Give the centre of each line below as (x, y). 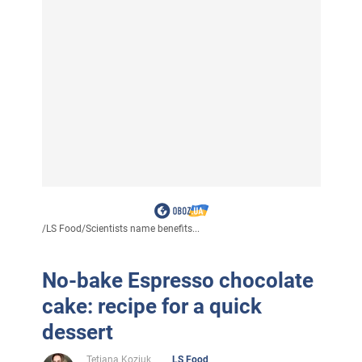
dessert (77, 332)
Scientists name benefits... (142, 228)
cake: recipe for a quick (152, 306)
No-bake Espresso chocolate (177, 280)
